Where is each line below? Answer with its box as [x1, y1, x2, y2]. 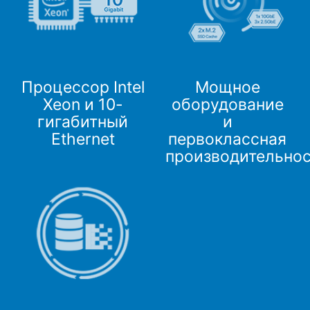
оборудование [171, 95, 284, 115]
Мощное [194, 77, 260, 98]
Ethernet [51, 129, 115, 149]
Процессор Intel [21, 77, 145, 98]
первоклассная [168, 129, 286, 149]
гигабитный [37, 112, 128, 132]
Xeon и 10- [42, 95, 123, 115]
